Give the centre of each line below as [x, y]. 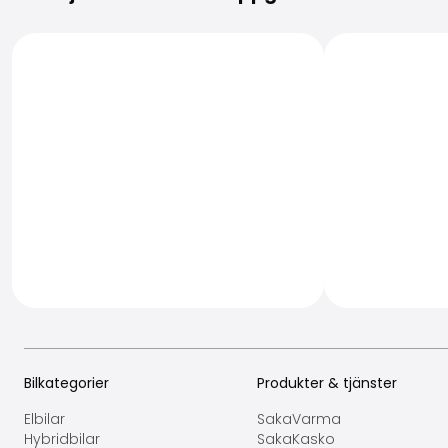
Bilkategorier [66, 383]
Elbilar [44, 419]
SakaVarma [299, 419]
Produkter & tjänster [327, 383]
